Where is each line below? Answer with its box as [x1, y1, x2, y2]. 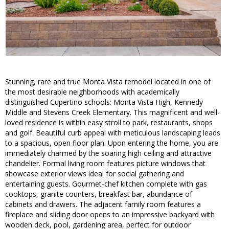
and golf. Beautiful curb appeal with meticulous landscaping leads [5, 128, 220, 138]
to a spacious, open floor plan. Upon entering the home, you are [5, 138, 218, 148]
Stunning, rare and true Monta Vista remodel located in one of [5, 77, 211, 87]
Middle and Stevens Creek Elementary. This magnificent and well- [5, 107, 220, 118]
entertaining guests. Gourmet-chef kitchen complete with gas [5, 179, 207, 189]
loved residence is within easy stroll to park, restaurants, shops [5, 118, 213, 128]
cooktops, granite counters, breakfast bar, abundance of [5, 189, 192, 199]
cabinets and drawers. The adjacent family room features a [5, 199, 201, 210]
